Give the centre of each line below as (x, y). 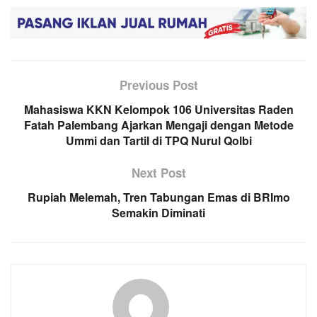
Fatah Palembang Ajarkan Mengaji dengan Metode (158, 125)
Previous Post (158, 85)
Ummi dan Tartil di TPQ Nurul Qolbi (158, 140)
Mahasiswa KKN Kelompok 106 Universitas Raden (158, 109)
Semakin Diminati (158, 212)
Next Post (158, 172)
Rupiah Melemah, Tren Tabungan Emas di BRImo (158, 197)
